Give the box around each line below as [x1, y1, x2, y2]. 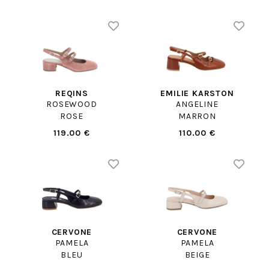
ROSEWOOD [46, 99, 97, 110]
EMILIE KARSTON [160, 88, 234, 99]
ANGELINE [176, 99, 219, 110]
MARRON [178, 111, 216, 122]
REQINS [55, 88, 88, 99]
